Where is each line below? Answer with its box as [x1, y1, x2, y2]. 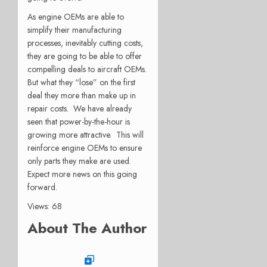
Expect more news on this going [27, 167, 137, 180]
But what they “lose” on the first [27, 76, 135, 88]
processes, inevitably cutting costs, [27, 36, 143, 49]
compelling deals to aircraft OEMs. [27, 63, 147, 75]
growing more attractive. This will [27, 128, 144, 141]
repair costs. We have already [27, 102, 132, 114]
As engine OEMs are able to [27, 10, 124, 23]
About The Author [27, 217, 147, 238]
